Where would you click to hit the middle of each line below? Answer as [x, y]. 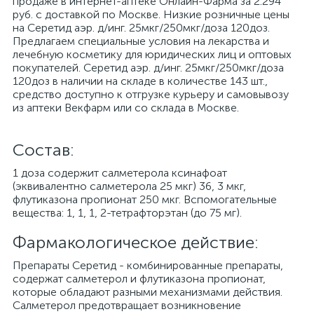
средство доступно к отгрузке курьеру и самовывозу [151, 94]
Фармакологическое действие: [136, 242]
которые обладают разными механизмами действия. [148, 292]
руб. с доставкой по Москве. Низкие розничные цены [151, 14]
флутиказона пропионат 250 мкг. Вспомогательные [145, 199]
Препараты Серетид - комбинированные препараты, [148, 265]
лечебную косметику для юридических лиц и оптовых [152, 54]
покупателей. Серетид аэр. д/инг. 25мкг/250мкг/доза [148, 68]
